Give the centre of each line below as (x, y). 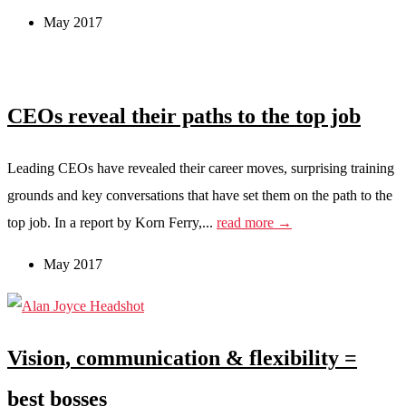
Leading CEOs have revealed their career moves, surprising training (201, 168)
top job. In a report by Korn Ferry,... (112, 222)
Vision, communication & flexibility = (182, 358)
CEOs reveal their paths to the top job (184, 116)
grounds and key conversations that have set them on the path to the (200, 195)
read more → (254, 222)
